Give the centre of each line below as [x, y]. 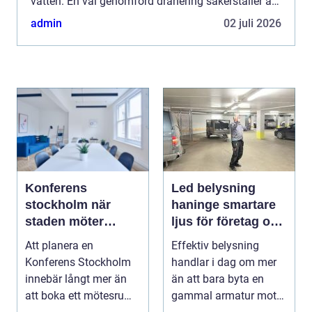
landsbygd [56, 255]
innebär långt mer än [76, 279]
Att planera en [59, 245]
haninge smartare [197, 204]
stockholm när [58, 204]
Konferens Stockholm [78, 262]
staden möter [64, 221]
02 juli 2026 [252, 23]
